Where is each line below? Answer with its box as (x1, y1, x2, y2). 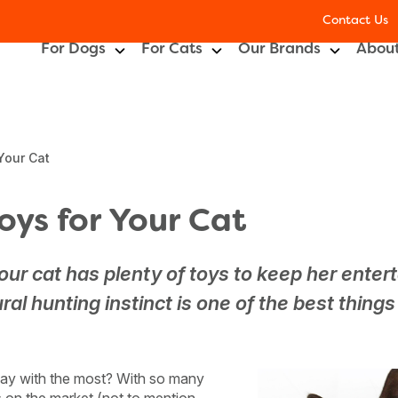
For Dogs (41, 43, 107, 57)
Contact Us (322, 15, 389, 27)
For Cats (141, 43, 203, 57)
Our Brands (238, 43, 322, 57)
